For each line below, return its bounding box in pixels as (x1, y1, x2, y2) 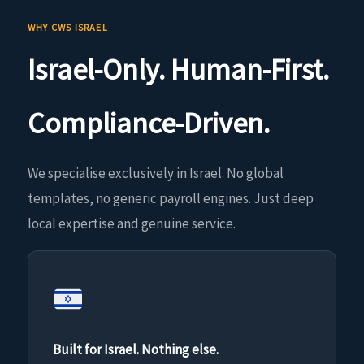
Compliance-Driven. (28, 105, 270, 142)
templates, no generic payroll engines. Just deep (28, 189, 314, 208)
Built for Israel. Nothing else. (52, 340, 219, 358)
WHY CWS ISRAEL (28, 20, 108, 33)
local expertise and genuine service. (28, 214, 236, 233)
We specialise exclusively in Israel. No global (28, 164, 284, 183)
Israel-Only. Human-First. (28, 51, 329, 89)
